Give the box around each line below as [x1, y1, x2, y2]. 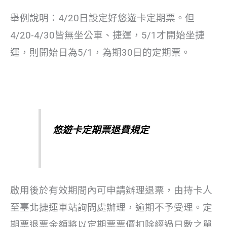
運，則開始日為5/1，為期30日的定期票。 [10, 47, 191, 58]
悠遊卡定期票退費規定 [52, 125, 149, 136]
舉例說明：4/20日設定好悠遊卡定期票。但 [10, 12, 195, 24]
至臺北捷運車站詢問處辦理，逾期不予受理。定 [10, 202, 212, 213]
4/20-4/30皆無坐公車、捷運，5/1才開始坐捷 [10, 29, 205, 41]
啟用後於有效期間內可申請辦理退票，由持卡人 [10, 184, 212, 196]
